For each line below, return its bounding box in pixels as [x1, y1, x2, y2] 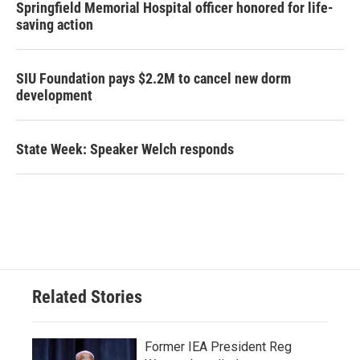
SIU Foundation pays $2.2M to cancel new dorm [16, 70, 291, 87]
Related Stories [32, 287, 142, 307]
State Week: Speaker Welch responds [16, 141, 234, 157]
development [16, 87, 92, 104]
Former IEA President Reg [145, 339, 292, 354]
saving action [16, 16, 93, 33]
